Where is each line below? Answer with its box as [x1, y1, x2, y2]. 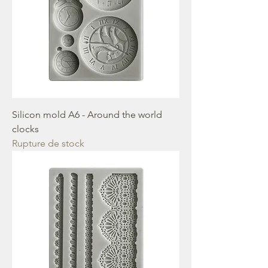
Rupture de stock [12, 138, 84, 149]
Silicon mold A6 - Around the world [12, 109, 162, 120]
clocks [12, 123, 39, 135]
